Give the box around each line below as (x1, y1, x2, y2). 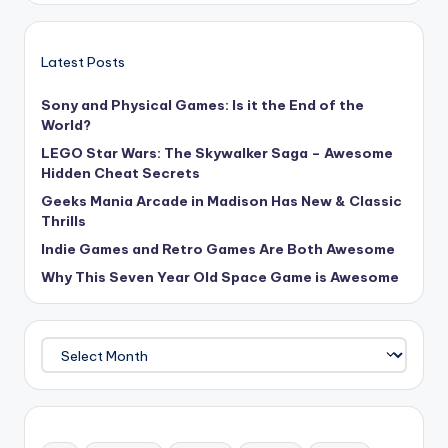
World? (41, 115, 91, 134)
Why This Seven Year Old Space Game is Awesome (41, 267, 399, 286)
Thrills (41, 211, 86, 230)
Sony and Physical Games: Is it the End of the (41, 95, 364, 114)
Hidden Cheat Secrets (41, 163, 200, 182)
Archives (40, 337, 103, 356)
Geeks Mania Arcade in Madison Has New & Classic (41, 191, 402, 210)
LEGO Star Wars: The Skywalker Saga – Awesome (41, 143, 393, 162)
